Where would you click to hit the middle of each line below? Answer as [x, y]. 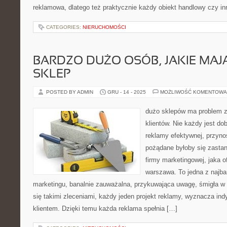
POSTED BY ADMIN [70, 92]
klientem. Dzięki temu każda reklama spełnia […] [105, 209]
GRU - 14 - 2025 [127, 92]
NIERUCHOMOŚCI [104, 27]
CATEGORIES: [64, 27]
